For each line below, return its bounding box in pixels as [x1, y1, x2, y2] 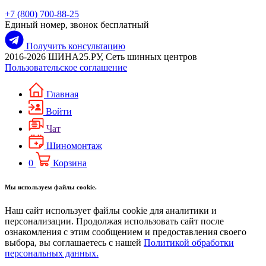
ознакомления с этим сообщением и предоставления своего [5, 226, 246, 237]
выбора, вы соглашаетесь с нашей [5, 237, 144, 248]
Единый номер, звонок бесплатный [5, 19, 149, 30]
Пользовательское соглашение [5, 62, 127, 72]
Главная [46, 88, 78, 99]
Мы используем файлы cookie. [5, 183, 97, 191]
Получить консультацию [26, 40, 125, 51]
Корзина [53, 157, 87, 168]
